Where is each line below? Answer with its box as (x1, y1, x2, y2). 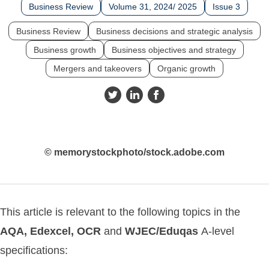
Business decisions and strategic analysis (96, 26, 253, 36)
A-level (201, 225, 234, 237)
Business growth (33, 45, 96, 55)
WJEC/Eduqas (125, 225, 201, 237)
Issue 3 (213, 2, 240, 11)
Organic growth (157, 64, 216, 73)
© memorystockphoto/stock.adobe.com (44, 147, 225, 157)
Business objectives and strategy (111, 45, 236, 55)
